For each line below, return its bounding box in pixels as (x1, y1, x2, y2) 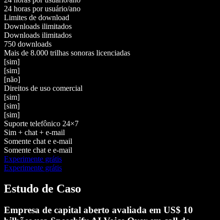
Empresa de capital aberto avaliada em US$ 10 (4, 205, 193, 216)
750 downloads (4, 39, 52, 48)
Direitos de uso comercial (4, 83, 82, 92)
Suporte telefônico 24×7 (4, 119, 79, 128)
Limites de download (4, 13, 69, 22)
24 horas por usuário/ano (4, 4, 81, 13)
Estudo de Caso (4, 182, 81, 195)
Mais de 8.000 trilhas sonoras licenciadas (4, 48, 130, 57)
